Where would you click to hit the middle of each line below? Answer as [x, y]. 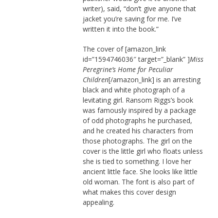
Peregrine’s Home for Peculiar [128, 69]
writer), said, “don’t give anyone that [139, 8]
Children [95, 79]
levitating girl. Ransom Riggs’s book [138, 100]
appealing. [98, 202]
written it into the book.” [120, 29]
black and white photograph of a [134, 90]
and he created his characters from [138, 130]
